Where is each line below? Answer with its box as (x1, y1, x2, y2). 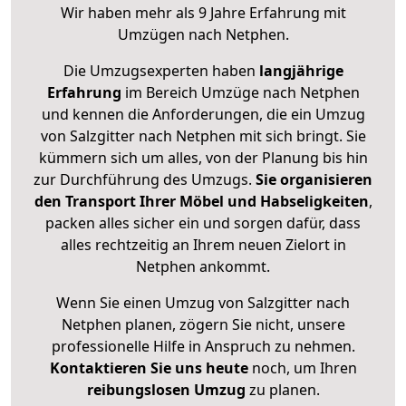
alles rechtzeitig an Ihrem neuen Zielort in (60, 235, 346, 256)
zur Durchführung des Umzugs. (34, 169, 256, 190)
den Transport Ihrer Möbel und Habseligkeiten (34, 191, 369, 212)
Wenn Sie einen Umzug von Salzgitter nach (56, 293, 350, 314)
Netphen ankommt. (136, 256, 270, 277)
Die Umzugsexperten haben (63, 61, 259, 82)
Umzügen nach (117, 24, 226, 45)
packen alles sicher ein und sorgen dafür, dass (45, 213, 361, 234)
